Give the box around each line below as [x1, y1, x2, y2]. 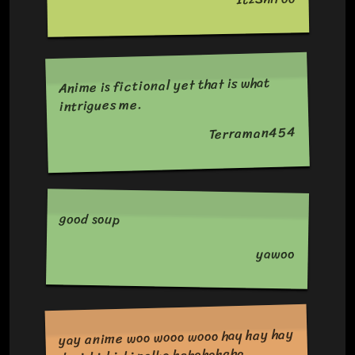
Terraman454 [208, 120, 296, 147]
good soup [59, 207, 120, 231]
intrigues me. [59, 93, 143, 119]
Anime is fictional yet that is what [58, 71, 271, 101]
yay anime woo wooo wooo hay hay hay [58, 323, 294, 353]
